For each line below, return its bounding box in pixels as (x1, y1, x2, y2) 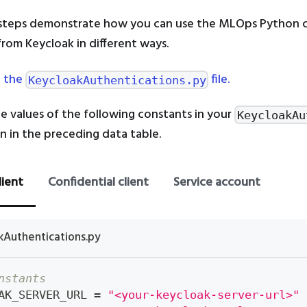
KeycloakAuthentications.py (27, 73, 206, 87)
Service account (173, 172, 260, 193)
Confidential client (48, 172, 149, 193)
